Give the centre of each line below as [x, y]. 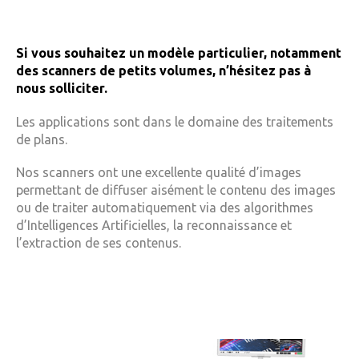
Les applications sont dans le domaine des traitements [175, 121]
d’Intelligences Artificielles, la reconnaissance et [154, 225]
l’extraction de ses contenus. [99, 242]
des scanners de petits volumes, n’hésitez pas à [163, 71]
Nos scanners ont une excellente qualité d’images [159, 172]
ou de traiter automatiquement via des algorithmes [165, 207]
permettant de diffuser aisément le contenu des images [176, 190]
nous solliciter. [62, 89]
